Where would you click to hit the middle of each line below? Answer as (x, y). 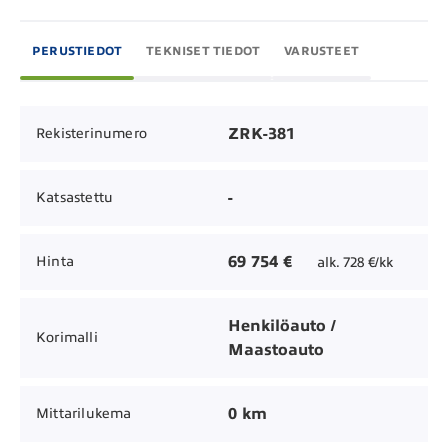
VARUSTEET (321, 50)
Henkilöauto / (282, 325)
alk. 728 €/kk (355, 262)
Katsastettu (75, 198)
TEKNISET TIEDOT (203, 50)
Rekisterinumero (91, 134)
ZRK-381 (261, 133)
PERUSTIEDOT (77, 50)
